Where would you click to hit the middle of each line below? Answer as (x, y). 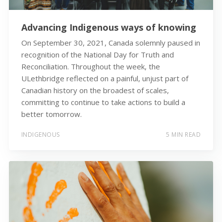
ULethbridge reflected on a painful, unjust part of (105, 79)
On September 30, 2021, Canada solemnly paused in (111, 43)
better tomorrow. (51, 114)
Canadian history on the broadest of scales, (95, 90)
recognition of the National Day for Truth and (97, 55)
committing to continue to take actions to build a (103, 102)
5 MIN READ (184, 134)
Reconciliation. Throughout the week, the (90, 67)
